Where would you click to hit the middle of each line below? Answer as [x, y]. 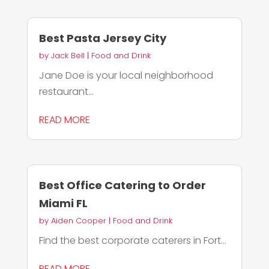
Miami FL [63, 204]
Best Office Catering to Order [122, 186]
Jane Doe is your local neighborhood [126, 76]
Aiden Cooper [78, 221]
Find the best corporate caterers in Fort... [132, 241]
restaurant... [66, 92]
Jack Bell [68, 56]
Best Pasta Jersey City [102, 38]
